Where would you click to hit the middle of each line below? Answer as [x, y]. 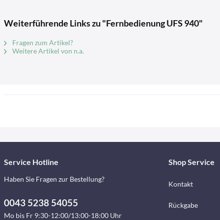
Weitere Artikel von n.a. [47, 51]
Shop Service [191, 162]
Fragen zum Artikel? [42, 42]
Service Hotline [31, 162]
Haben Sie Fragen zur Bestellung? [54, 179]
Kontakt [180, 184]
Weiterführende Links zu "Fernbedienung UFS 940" [103, 23]
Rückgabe [183, 205]
